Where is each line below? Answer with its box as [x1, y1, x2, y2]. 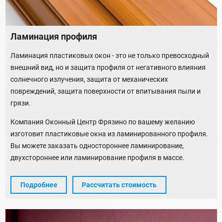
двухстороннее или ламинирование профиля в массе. [10, 154, 184, 162]
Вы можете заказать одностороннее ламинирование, [10, 142, 184, 150]
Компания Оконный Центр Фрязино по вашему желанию [10, 118, 195, 126]
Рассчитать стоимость [82, 180, 157, 189]
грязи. [10, 99, 31, 108]
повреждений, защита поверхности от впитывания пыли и [10, 87, 201, 96]
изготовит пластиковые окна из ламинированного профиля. [10, 130, 208, 138]
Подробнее [20, 180, 57, 189]
